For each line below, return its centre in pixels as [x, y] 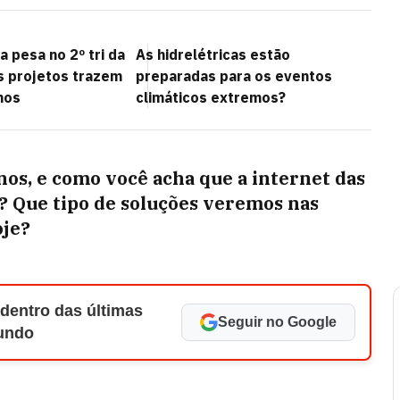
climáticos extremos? [211, 97]
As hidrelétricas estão [213, 54]
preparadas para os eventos [234, 76]
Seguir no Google [277, 322]
